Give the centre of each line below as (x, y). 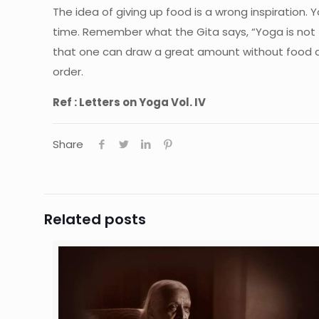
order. (68, 71)
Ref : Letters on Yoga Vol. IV (130, 102)
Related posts (95, 219)
